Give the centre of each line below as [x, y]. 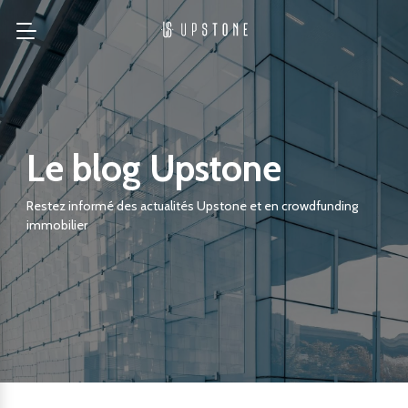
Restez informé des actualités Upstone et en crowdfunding [192, 206]
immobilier [57, 225]
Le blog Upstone [154, 168]
